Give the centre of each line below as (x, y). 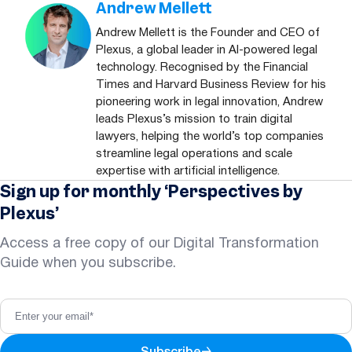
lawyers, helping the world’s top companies (210, 136)
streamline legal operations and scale (194, 154)
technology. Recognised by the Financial (202, 67)
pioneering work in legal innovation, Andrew (209, 102)
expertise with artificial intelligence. (188, 171)
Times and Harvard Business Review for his (211, 84)
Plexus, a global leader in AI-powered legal (207, 50)
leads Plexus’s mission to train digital (194, 119)
